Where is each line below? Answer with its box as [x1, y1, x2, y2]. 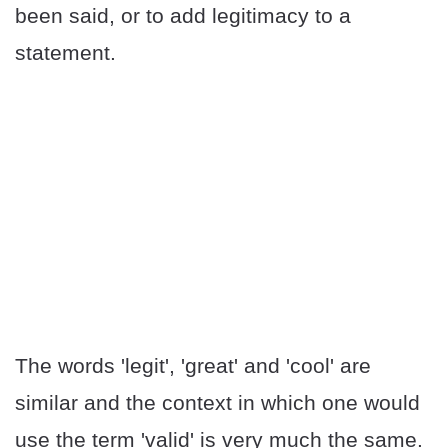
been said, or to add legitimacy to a [15, 4, 351, 28]
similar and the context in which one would [15, 391, 420, 415]
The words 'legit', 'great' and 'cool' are [15, 354, 371, 378]
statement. [15, 41, 116, 65]
